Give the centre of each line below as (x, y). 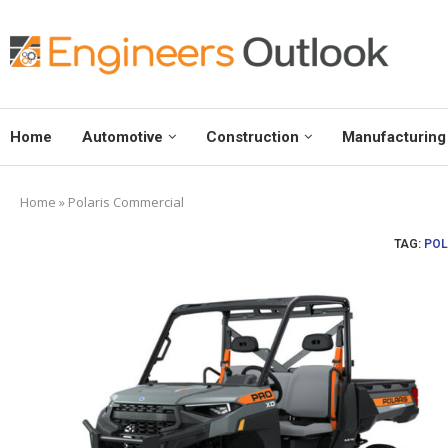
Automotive (122, 137)
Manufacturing (394, 137)
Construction (252, 137)
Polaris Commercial (126, 202)
